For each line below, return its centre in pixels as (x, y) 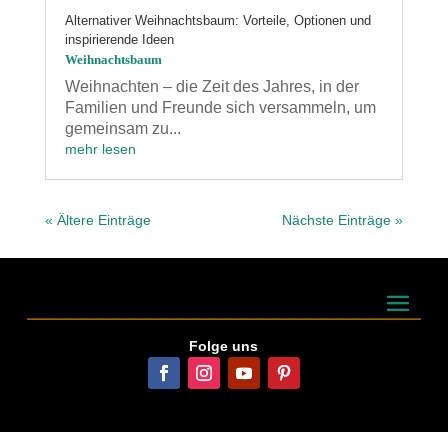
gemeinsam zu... (122, 129)
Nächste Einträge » (343, 220)
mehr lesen (100, 149)
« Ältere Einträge (97, 220)
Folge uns (224, 346)
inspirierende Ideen (119, 40)
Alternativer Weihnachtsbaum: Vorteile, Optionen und (217, 21)
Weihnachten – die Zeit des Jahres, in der (211, 87)
